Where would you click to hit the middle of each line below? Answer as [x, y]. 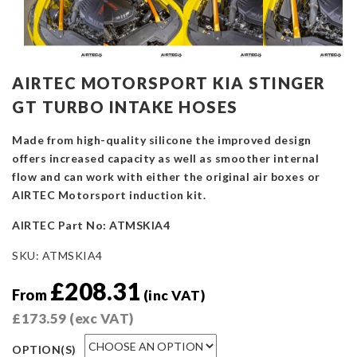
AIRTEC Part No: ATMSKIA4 [91, 226]
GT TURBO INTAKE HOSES [125, 107]
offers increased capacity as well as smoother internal [165, 159]
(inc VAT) [174, 296]
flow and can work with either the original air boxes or [166, 177]
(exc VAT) [100, 319]
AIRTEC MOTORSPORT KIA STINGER [169, 83]
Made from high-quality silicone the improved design [162, 140]
